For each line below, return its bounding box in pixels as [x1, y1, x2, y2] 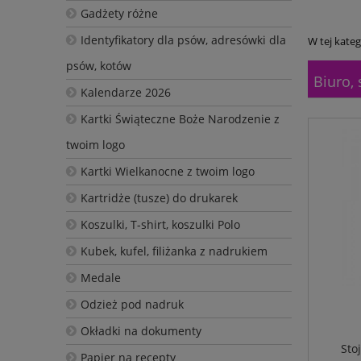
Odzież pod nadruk [80, 296, 184, 312]
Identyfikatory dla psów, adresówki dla [80, 31, 286, 48]
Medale [80, 269, 121, 285]
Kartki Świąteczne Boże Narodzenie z [80, 110, 280, 127]
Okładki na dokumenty [80, 322, 201, 338]
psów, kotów [66, 57, 131, 73]
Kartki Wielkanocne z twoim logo [80, 163, 255, 179]
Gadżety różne [80, 5, 158, 21]
